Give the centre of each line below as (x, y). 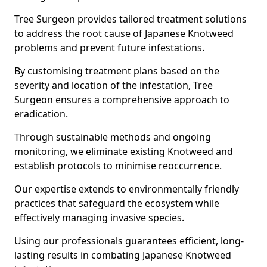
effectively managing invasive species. (100, 218)
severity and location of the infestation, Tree (114, 85)
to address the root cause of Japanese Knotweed (124, 33)
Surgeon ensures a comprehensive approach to (122, 100)
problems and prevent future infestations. (109, 48)
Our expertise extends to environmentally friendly (127, 189)
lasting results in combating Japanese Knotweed (123, 255)
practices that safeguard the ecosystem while (117, 203)
